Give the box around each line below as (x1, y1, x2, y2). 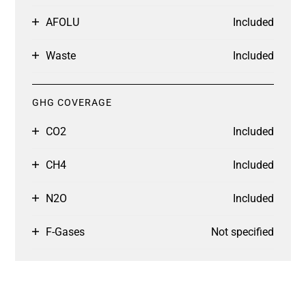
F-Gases (46, 225, 85, 238)
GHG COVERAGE (32, 97, 112, 108)
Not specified (211, 225, 274, 238)
